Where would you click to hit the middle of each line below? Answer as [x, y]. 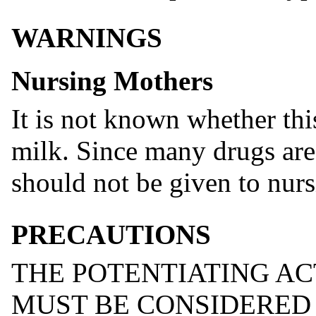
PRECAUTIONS [111, 235]
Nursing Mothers [112, 81]
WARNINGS [87, 37]
